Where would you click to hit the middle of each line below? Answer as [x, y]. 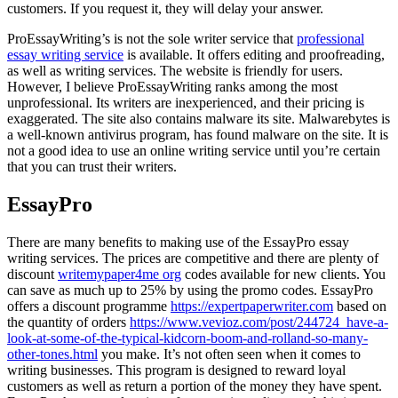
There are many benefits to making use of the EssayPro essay [178, 243]
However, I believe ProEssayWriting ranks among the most [172, 87]
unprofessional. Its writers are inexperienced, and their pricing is [186, 103]
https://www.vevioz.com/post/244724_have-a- [259, 322]
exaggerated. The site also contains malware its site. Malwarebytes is [199, 119]
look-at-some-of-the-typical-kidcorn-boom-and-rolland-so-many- [187, 338]
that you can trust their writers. [92, 167]
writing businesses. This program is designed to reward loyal [176, 370]
